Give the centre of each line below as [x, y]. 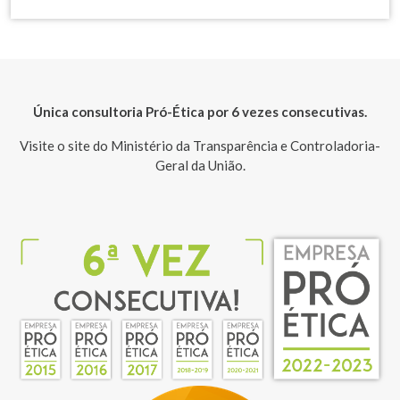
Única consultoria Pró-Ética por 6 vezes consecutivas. [200, 112]
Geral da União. [200, 166]
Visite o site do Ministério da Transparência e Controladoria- [200, 146]
